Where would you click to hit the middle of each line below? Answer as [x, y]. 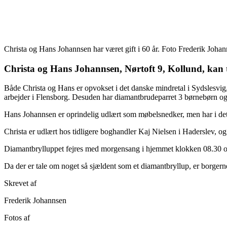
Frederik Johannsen [35, 201]
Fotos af [17, 218]
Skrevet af [20, 183]
